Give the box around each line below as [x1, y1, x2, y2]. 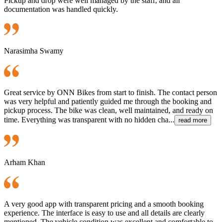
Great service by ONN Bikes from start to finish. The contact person [4, 88, 217, 97]
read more [178, 116, 207, 124]
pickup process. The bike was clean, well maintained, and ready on [4, 106, 213, 114]
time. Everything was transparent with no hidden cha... [4, 115, 174, 124]
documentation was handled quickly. [4, 4, 118, 13]
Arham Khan [4, 158, 45, 166]
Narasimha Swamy [4, 46, 63, 55]
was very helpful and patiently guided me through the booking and [4, 97, 212, 106]
